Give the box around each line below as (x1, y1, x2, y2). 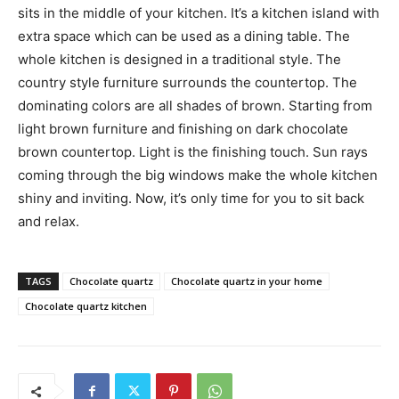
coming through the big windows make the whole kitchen (18, 167, 378, 183)
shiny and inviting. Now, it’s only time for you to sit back (18, 190, 364, 207)
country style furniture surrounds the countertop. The (18, 74, 357, 91)
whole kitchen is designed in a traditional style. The (18, 51, 341, 68)
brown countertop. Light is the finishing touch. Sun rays (18, 143, 368, 160)
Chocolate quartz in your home (171, 274, 322, 288)
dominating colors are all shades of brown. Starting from (18, 97, 372, 114)
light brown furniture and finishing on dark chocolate (18, 120, 348, 137)
